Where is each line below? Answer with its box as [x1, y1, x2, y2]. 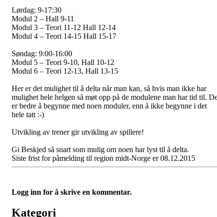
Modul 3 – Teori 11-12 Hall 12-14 [12, 23, 116, 32]
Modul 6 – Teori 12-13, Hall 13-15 [12, 67, 118, 76]
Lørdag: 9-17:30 [12, 6, 62, 15]
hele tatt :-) [12, 110, 44, 119]
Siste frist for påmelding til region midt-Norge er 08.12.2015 [12, 154, 195, 163]
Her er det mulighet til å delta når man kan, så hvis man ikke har [12, 84, 206, 93]
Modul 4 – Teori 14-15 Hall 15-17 [12, 32, 116, 41]
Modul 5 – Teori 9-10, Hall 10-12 [12, 58, 114, 67]
